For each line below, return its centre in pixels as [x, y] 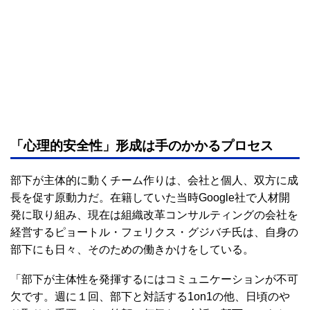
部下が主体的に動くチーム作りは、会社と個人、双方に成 [154, 180]
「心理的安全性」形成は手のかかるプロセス [142, 145]
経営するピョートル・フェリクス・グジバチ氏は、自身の [154, 232]
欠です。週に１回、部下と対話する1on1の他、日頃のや [150, 296]
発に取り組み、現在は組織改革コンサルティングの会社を [154, 215]
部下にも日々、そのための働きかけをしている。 [132, 249]
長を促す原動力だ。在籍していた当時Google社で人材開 [150, 197]
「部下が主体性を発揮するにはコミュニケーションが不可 [154, 279]
